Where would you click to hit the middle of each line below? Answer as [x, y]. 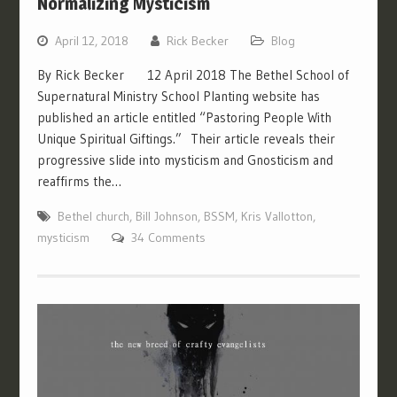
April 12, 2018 [91, 41]
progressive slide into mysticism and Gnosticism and [185, 160]
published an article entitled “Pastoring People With [184, 118]
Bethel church [93, 217]
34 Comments [168, 238]
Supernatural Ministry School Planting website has [178, 97]
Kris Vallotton [276, 217]
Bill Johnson [166, 217]
